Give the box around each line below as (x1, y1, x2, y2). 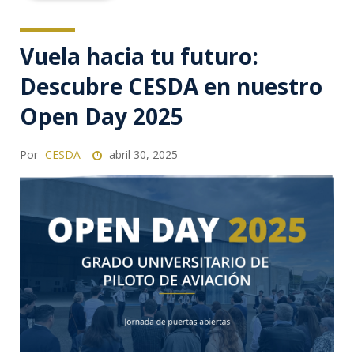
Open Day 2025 (20, 101, 183, 132)
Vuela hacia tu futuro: (20, 41, 258, 72)
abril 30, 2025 (106, 147, 178, 163)
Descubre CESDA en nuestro (20, 71, 322, 102)
